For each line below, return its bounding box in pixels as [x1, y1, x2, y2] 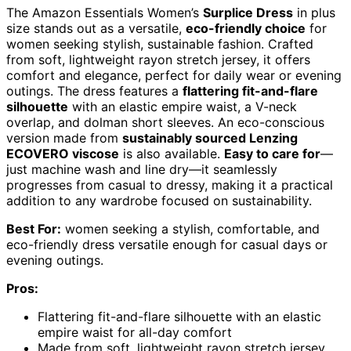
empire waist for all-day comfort [38, 324, 232, 340]
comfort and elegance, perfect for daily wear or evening [6, 67, 342, 83]
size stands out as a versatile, [6, 20, 186, 36]
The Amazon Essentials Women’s [6, 4, 203, 20]
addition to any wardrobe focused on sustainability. [6, 192, 312, 208]
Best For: [6, 220, 61, 237]
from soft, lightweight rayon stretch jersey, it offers [6, 51, 310, 67]
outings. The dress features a [6, 82, 183, 99]
